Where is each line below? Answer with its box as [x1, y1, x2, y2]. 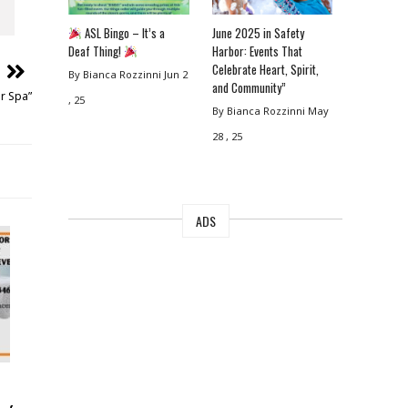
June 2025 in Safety [211, 24, 304, 43]
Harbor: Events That [211, 42, 302, 61]
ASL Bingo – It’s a [82, 24, 166, 43]
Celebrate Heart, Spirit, [211, 60, 319, 79]
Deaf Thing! [68, 42, 125, 61]
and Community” [211, 78, 286, 97]
